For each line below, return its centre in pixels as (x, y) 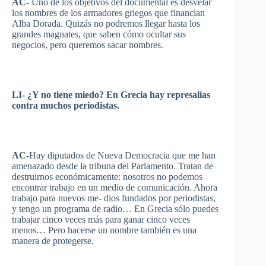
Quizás (78, 23)
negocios (28, 45)
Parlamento (152, 166)
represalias (189, 95)
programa (72, 209)
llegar (155, 23)
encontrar (29, 187)
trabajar (26, 219)
